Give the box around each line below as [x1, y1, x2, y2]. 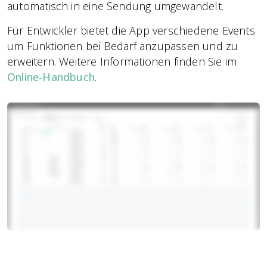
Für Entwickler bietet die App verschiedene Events [7, 23, 255, 38]
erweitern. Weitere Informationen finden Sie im [7, 54, 237, 69]
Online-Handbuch [7, 70, 95, 84]
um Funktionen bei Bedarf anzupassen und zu [7, 39, 238, 53]
